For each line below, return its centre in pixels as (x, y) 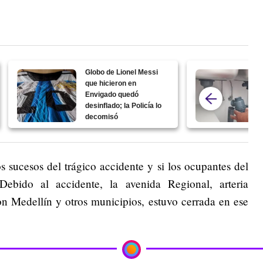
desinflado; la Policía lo (124, 105)
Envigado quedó (112, 94)
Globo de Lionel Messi (122, 72)
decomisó (102, 117)
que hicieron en (111, 83)
